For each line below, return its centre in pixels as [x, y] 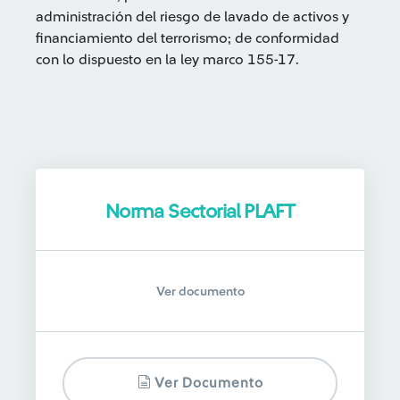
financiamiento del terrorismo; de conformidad [187, 38]
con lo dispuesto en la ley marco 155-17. [167, 60]
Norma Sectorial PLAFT [200, 212]
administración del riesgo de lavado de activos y [192, 17]
